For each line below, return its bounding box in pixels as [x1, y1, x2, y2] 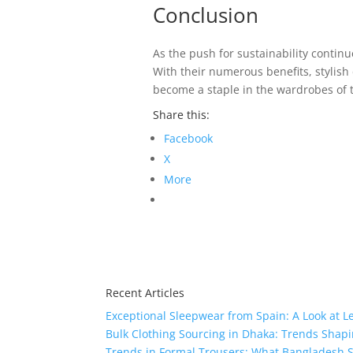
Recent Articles [106, 285, 185, 300]
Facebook [163, 131, 213, 146]
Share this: [152, 107, 210, 122]
